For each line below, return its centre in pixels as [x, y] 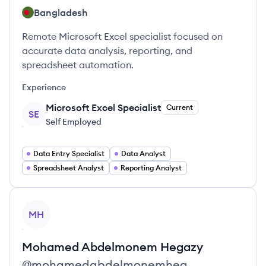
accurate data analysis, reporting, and [107, 50]
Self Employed [74, 122]
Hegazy [182, 247]
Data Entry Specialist [69, 153]
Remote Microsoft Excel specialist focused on [122, 36]
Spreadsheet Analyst [69, 168]
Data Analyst [143, 153]
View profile [48, 207]
